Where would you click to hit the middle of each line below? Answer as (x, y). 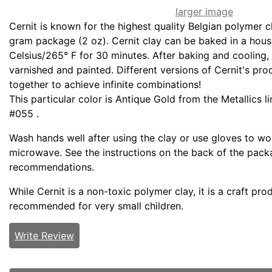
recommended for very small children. (96, 206)
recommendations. (52, 167)
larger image (204, 12)
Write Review (44, 236)
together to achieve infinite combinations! (105, 85)
